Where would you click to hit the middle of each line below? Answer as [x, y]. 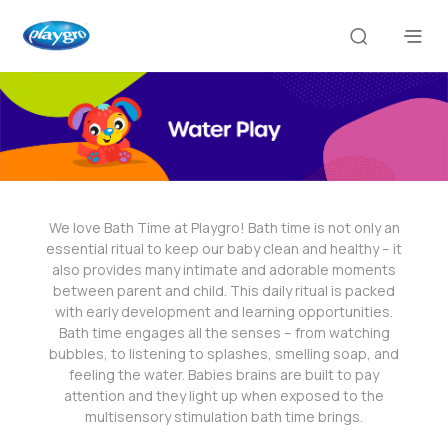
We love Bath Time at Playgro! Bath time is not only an [224, 227]
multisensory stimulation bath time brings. [224, 416]
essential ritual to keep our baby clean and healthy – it [224, 248]
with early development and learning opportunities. [224, 311]
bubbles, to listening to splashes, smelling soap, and [224, 353]
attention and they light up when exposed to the [224, 395]
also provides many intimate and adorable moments [224, 269]
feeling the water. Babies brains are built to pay [224, 374]
